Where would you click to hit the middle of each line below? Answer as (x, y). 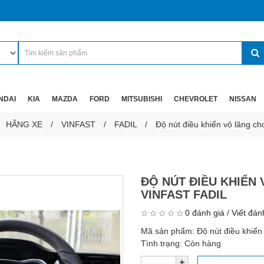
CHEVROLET (196, 99)
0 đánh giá (205, 213)
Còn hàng (203, 243)
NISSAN (243, 99)
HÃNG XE (24, 124)
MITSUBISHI (142, 99)
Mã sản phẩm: (169, 231)
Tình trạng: (163, 243)
